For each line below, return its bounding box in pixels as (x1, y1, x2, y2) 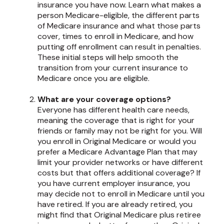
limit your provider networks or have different (37, 157, 203, 167)
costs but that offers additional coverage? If (37, 167, 200, 178)
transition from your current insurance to (37, 62, 188, 73)
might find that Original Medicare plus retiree (37, 209, 201, 220)
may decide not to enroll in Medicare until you (37, 188, 204, 199)
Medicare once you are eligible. (37, 73, 149, 83)
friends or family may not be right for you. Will (37, 125, 202, 136)
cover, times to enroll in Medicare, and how (37, 31, 193, 41)
